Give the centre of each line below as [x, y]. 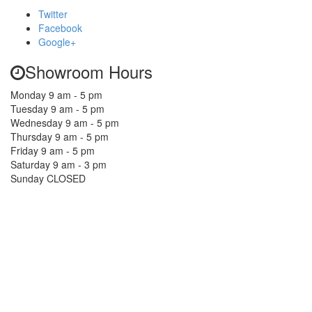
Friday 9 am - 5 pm [53, 150]
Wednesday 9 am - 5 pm [65, 123]
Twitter [53, 14]
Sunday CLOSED [48, 178]
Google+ [57, 42]
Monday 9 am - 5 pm [56, 95]
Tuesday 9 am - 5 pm [57, 109]
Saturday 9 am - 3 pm [58, 164]
